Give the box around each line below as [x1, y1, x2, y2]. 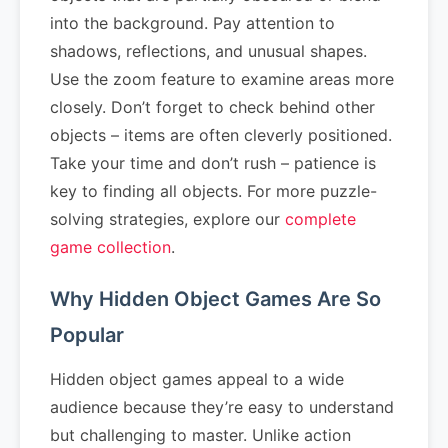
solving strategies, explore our [50, 209, 285, 229]
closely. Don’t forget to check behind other [50, 97, 375, 117]
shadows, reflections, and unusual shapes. [50, 41, 367, 61]
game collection [50, 237, 171, 257]
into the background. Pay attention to [50, 13, 335, 33]
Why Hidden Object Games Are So [50, 287, 381, 311]
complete [285, 209, 356, 229]
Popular [50, 323, 124, 347]
